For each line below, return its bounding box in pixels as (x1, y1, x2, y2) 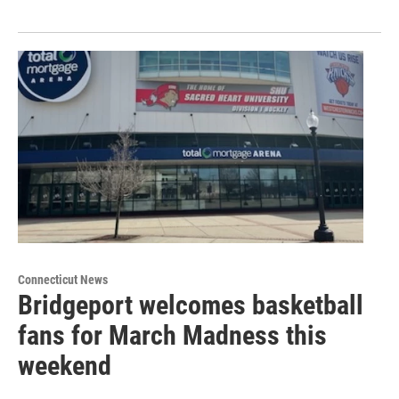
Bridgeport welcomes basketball (18, 289, 363, 322)
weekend (18, 350, 111, 382)
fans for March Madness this (18, 320, 327, 352)
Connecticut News (18, 273, 108, 288)
